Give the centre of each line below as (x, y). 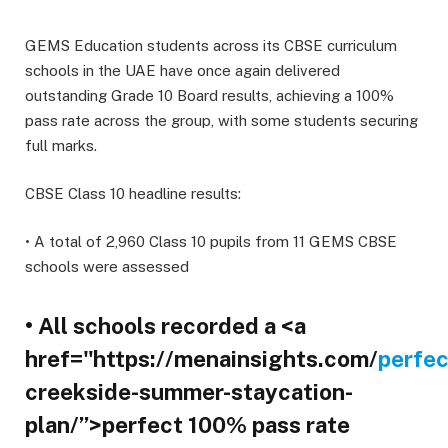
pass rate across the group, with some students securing (221, 120)
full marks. (61, 145)
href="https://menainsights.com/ (201, 358)
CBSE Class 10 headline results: (133, 194)
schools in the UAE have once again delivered (182, 70)
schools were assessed (107, 267)
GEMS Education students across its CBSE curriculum (211, 45)
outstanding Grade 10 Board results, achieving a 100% (209, 95)
